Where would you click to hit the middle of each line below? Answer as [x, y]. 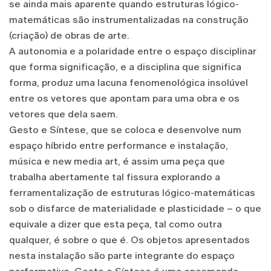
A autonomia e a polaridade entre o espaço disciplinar [133, 51]
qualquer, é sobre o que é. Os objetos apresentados [129, 240]
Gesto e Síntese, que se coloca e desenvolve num [125, 129]
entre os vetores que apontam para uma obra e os [124, 98]
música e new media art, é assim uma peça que [117, 161]
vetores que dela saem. [64, 114]
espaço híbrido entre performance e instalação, [119, 145]
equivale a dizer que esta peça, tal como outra [116, 224]
